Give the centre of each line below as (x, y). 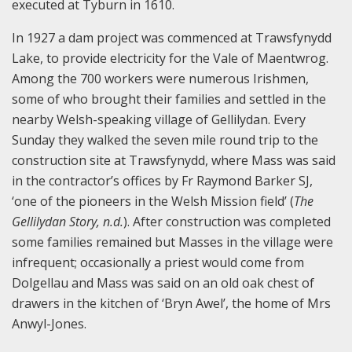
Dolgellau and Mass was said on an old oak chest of (163, 283)
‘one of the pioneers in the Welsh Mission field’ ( (153, 202)
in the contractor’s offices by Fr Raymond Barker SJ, (162, 181)
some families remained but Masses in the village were (172, 242)
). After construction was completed (227, 222)
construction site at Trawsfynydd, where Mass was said (174, 161)
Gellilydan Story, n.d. (68, 222)
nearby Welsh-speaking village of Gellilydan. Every (159, 120)
